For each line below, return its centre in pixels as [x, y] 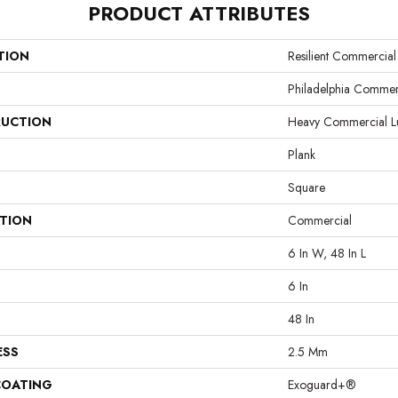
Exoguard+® [322, 385]
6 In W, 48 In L [327, 253]
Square [306, 187]
